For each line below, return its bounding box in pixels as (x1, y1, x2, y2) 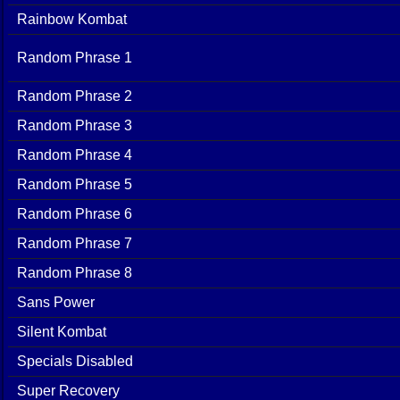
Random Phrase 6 (17, 205, 132, 221)
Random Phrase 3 (17, 117, 132, 133)
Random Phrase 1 (17, 49, 132, 65)
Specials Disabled (17, 353, 133, 369)
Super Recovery (17, 382, 120, 398)
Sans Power (17, 294, 95, 310)
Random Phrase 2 (17, 87, 132, 104)
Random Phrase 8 (17, 264, 132, 280)
